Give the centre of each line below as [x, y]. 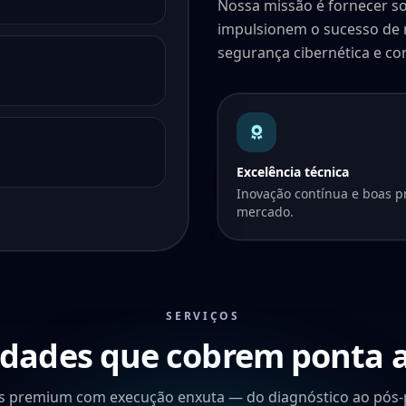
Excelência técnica [293, 171]
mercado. [265, 211]
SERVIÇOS [203, 316]
